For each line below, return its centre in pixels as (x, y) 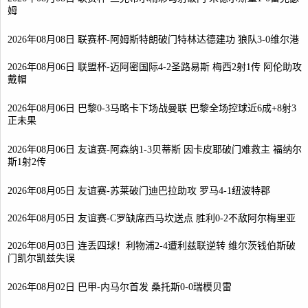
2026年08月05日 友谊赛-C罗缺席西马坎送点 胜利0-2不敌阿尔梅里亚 (152, 218)
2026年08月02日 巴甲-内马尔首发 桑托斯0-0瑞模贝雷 (120, 287)
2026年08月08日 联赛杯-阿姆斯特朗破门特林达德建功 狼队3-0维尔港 (153, 40)
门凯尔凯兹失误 (41, 259)
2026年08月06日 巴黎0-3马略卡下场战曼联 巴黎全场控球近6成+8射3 (152, 108)
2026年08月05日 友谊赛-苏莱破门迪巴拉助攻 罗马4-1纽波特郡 (139, 191)
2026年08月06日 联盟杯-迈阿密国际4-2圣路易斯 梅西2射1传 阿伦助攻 (155, 67)
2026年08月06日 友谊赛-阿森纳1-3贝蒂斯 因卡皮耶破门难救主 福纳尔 (155, 150)
